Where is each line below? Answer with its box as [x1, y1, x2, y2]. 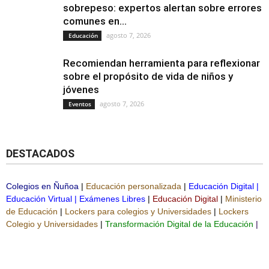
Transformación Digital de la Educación [105, 219, 253, 229]
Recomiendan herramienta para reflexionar [63, 57, 260, 70]
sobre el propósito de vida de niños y [63, 70, 233, 83]
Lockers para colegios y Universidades [65, 207, 211, 217]
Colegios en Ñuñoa [6, 181, 79, 192]
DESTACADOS [6, 147, 74, 160]
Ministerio [225, 194, 262, 204]
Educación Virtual [6, 194, 72, 204]
